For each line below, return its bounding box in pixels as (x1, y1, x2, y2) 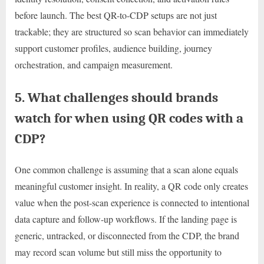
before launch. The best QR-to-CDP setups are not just (15, 8, 217, 21)
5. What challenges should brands (15, 89, 218, 105)
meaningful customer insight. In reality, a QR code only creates (15, 179, 248, 192)
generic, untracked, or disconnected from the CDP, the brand (15, 229, 239, 242)
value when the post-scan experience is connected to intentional (15, 196, 249, 209)
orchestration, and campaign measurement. (15, 58, 173, 71)
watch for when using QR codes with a (15, 110, 243, 126)
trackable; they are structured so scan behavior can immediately (15, 25, 249, 38)
